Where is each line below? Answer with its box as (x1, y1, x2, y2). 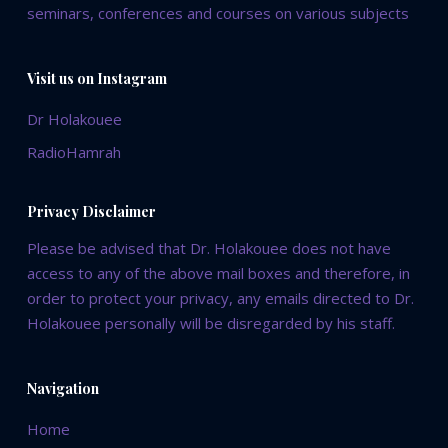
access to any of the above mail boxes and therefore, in (26, 263, 410, 284)
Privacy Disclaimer (26, 202, 156, 222)
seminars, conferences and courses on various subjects (26, 3, 409, 24)
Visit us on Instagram (26, 69, 167, 89)
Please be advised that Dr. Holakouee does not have (26, 238, 391, 259)
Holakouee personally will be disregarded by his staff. (26, 313, 395, 334)
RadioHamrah (26, 142, 121, 163)
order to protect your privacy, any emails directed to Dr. (26, 288, 414, 309)
